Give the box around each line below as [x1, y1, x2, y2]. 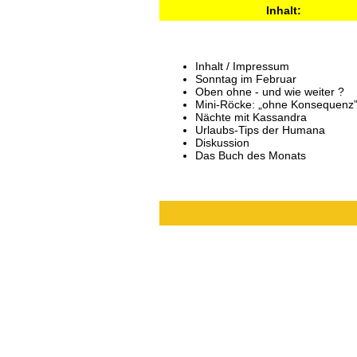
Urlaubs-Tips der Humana [195, 124, 325, 136]
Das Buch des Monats [195, 149, 306, 162]
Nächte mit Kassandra [195, 111, 307, 124]
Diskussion [195, 136, 249, 149]
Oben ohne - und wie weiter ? [195, 85, 344, 98]
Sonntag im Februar [195, 73, 296, 85]
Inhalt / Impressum [195, 60, 289, 73]
